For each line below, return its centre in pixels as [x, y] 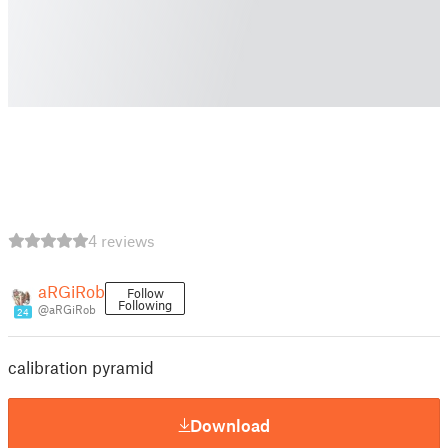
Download [230, 424]
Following [145, 305]
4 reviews [121, 240]
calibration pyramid [81, 367]
